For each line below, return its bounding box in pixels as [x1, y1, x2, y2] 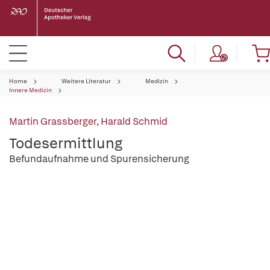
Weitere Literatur [61, 77, 111, 85]
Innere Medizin [9, 86, 52, 94]
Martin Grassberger [9, 115, 96, 128]
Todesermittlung [9, 134, 122, 152]
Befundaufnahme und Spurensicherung [9, 152, 189, 165]
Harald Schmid [101, 115, 168, 128]
